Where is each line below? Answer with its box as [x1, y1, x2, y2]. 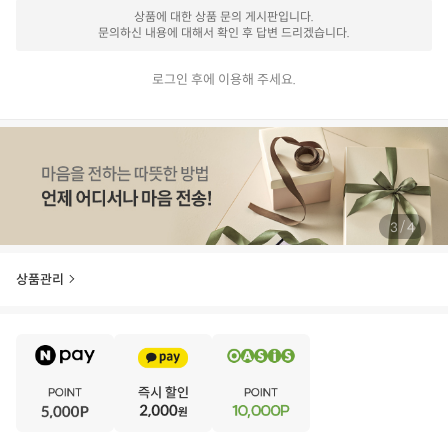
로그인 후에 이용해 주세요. [152, 71, 296, 89]
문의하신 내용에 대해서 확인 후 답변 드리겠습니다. [98, 25, 350, 41]
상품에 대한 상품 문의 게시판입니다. [134, 9, 314, 25]
